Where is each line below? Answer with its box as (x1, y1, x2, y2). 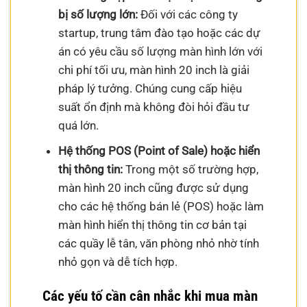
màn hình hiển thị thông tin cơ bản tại (58, 218, 247, 232)
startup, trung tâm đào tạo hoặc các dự (58, 25, 260, 40)
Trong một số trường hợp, (122, 162, 258, 177)
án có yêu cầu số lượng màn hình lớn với (58, 44, 262, 58)
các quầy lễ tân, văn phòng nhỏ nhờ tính (58, 236, 259, 251)
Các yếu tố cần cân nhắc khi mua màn (42, 287, 258, 304)
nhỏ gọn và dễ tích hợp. (58, 255, 177, 269)
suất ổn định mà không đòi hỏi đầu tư (58, 99, 249, 114)
